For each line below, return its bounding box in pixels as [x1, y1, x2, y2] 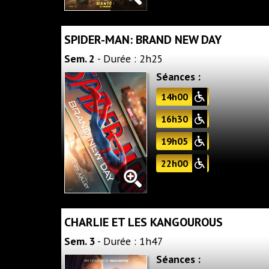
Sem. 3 [64, 234, 95, 249]
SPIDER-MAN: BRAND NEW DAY [64, 31, 222, 47]
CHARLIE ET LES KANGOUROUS [64, 214, 223, 231]
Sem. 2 [64, 51, 95, 65]
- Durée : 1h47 [95, 234, 163, 249]
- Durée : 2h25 [95, 51, 163, 65]
